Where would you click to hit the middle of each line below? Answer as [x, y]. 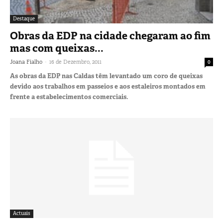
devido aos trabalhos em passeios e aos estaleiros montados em [108, 86]
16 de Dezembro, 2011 [75, 61]
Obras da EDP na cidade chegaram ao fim [110, 36]
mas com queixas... [57, 48]
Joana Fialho [26, 61]
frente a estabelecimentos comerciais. [69, 97]
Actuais [22, 214]
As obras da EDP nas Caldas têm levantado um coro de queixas [106, 76]
